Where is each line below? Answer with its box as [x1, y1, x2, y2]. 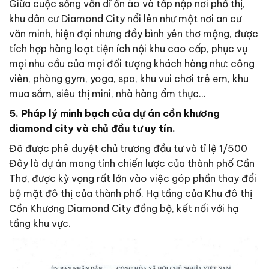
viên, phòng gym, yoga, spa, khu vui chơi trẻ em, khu [9, 73, 249, 85]
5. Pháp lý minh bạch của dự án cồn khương [9, 107, 220, 120]
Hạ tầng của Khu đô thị [146, 187, 252, 200]
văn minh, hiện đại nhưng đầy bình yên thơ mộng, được [9, 28, 258, 40]
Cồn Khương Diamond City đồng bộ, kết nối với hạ [9, 202, 238, 215]
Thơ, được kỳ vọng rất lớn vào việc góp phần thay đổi [9, 172, 256, 185]
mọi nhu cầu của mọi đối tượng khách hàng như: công [9, 58, 255, 70]
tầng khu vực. [9, 217, 71, 230]
